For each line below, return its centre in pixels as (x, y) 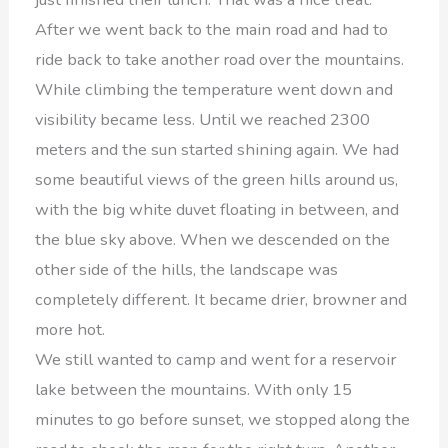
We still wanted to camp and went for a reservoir (216, 359)
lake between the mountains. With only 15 (194, 389)
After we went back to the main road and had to (212, 29)
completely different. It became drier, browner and (221, 299)
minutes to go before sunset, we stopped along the (223, 419)
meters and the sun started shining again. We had (217, 149)
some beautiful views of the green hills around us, (217, 179)
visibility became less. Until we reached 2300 (203, 119)
